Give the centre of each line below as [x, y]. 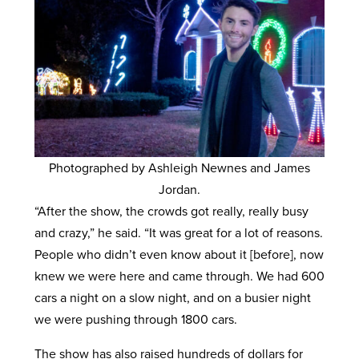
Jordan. [179, 189]
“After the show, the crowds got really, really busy [171, 211]
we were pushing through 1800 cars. [135, 319]
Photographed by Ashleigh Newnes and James [179, 167]
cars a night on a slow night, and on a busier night [172, 297]
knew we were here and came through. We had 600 [179, 276]
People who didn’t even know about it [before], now [179, 254]
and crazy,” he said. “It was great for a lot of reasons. [178, 232]
